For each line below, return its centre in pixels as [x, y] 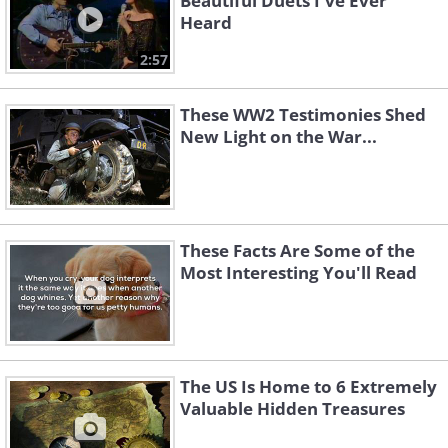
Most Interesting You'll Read [298, 273]
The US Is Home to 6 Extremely [308, 387]
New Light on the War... [278, 137]
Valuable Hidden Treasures [292, 409]
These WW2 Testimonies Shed [303, 115]
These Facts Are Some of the [297, 251]
